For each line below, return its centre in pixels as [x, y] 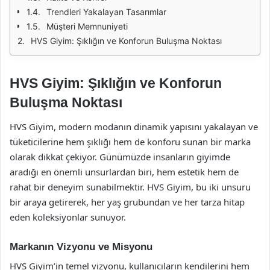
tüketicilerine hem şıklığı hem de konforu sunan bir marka [130, 141]
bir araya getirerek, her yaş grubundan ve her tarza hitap [127, 202]
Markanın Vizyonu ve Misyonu [81, 246]
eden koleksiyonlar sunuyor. [68, 217]
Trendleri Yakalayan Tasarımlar [106, 12]
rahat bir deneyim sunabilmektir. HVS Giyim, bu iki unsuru [130, 187]
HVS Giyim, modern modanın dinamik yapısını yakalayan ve [134, 126]
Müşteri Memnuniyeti [87, 26]
